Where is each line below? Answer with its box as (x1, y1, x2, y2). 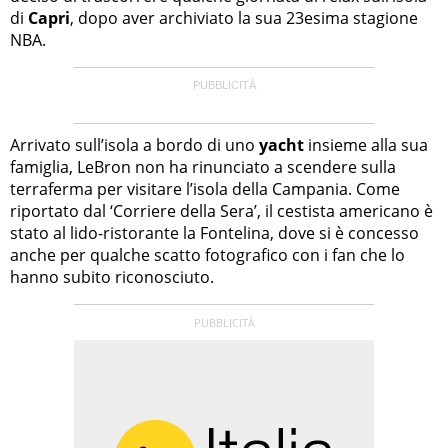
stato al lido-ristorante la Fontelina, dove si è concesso (10, 221, 419, 244)
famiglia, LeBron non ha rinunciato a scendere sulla (10, 155, 396, 178)
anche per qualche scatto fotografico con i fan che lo (10, 243, 405, 266)
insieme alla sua (304, 133, 428, 156)
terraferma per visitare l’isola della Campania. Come (10, 177, 400, 200)
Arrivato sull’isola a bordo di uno (10, 133, 259, 156)
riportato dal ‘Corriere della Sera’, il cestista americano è (10, 199, 433, 222)
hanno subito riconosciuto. (10, 265, 214, 288)
